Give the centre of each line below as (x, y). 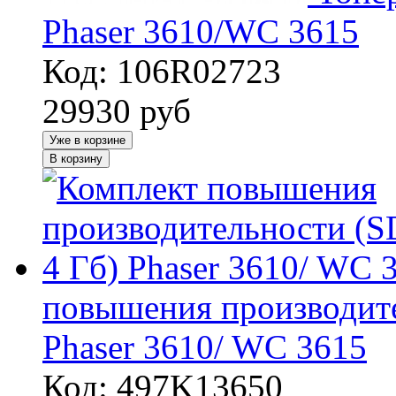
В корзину (76, 158)
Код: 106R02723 (162, 71)
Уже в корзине (88, 140)
